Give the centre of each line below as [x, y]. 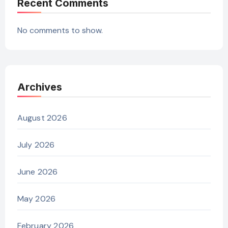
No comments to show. [60, 31]
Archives [39, 87]
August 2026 [42, 118]
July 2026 [36, 145]
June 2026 [37, 172]
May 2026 [36, 199]
